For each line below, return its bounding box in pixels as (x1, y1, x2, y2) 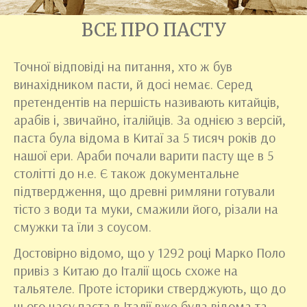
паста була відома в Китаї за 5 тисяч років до (14, 129, 275, 146)
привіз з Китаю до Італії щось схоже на (14, 262, 238, 279)
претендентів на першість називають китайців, (14, 93, 280, 110)
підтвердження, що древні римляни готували (14, 182, 275, 199)
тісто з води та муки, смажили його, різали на (14, 200, 278, 217)
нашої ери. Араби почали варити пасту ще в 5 (14, 147, 273, 164)
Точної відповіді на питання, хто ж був (14, 58, 232, 75)
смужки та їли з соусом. (14, 218, 151, 235)
